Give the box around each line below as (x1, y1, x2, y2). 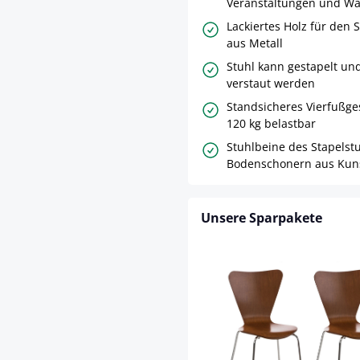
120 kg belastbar (227, 116, 316, 132)
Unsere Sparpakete (201, 209, 322, 227)
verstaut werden (227, 76, 315, 92)
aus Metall (227, 35, 283, 51)
